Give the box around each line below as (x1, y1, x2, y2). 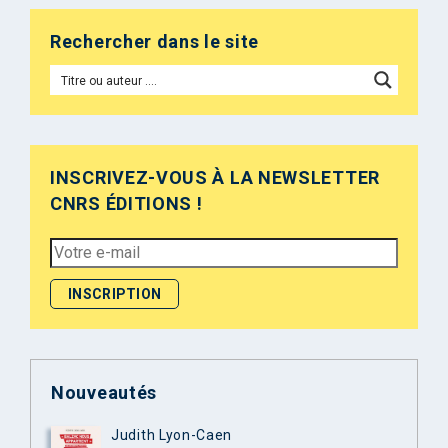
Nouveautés (51, 381, 157, 403)
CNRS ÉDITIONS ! (50, 192, 203, 214)
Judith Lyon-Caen (111, 426, 233, 443)
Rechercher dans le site (50, 30, 260, 52)
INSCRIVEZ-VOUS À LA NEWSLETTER (50, 166, 381, 188)
